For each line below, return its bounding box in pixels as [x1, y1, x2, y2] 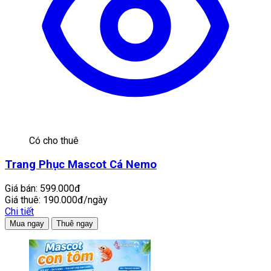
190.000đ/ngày [43, 194, 108, 206]
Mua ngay [10, 218, 44, 228]
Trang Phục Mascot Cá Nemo [5, 158, 157, 172]
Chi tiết [5, 205, 34, 217]
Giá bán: [5, 182, 38, 194]
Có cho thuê [29, 135, 79, 147]
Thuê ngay [56, 218, 93, 228]
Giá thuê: [5, 194, 41, 206]
